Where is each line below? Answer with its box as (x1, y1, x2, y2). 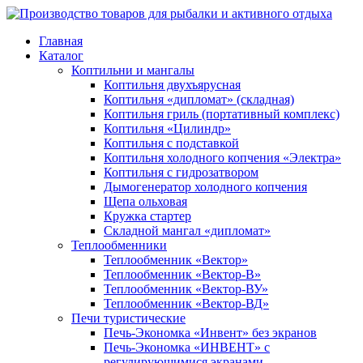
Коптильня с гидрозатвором (104, 165, 258, 179)
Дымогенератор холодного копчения (104, 180, 307, 194)
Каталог (39, 49, 83, 62)
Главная (39, 34, 83, 48)
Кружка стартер (104, 209, 191, 223)
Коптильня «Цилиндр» (104, 122, 231, 135)
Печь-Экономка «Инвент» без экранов (104, 326, 317, 340)
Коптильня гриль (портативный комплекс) (104, 107, 340, 121)
